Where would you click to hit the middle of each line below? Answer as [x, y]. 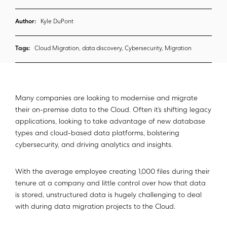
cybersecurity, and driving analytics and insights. [94, 146]
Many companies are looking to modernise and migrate [106, 99]
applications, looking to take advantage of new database [110, 122]
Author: [26, 23]
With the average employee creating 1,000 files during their [112, 173]
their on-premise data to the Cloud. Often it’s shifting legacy [113, 111]
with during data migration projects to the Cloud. [95, 207]
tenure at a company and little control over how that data [110, 184]
